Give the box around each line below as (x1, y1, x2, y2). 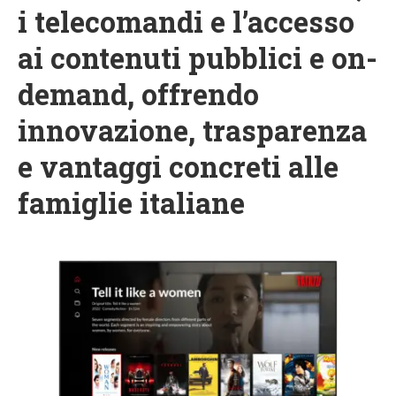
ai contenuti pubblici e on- (18, 39, 377, 78)
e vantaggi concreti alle (18, 148, 339, 187)
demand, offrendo (18, 75, 259, 114)
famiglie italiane (18, 184, 245, 223)
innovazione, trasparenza (18, 111, 367, 150)
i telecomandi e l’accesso (18, 3, 354, 42)
